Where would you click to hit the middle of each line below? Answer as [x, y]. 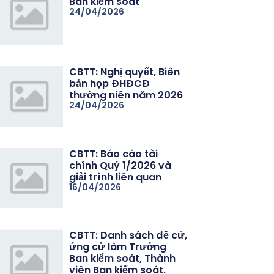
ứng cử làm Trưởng [118, 247]
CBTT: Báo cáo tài [114, 154]
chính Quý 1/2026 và [120, 165]
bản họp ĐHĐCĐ [110, 83]
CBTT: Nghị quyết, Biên [125, 72]
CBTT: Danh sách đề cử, [128, 235]
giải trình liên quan [116, 177]
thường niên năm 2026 [126, 95]
